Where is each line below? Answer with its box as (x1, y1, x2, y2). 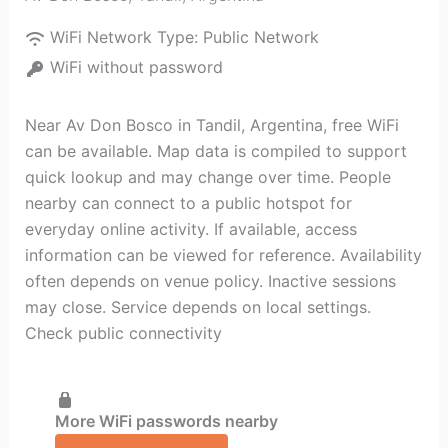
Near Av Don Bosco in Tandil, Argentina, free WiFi (24, 115, 399, 135)
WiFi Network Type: (49, 27, 203, 47)
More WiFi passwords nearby (54, 410, 278, 431)
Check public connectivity (24, 323, 222, 343)
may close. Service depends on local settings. (24, 297, 371, 317)
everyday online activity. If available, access (24, 219, 357, 239)
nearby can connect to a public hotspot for (24, 193, 352, 213)
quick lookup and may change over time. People (24, 167, 391, 187)
